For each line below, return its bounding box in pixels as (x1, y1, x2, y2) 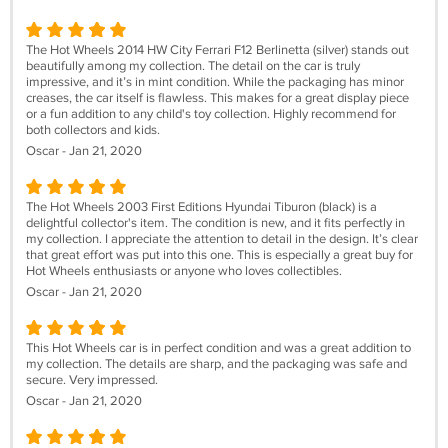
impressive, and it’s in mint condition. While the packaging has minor (26, 74, 404, 90)
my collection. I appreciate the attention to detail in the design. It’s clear (26, 231, 418, 247)
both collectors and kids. (26, 122, 160, 138)
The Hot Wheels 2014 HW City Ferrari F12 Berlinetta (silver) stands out (26, 42, 409, 58)
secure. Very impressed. (26, 372, 158, 388)
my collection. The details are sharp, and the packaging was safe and (26, 356, 407, 372)
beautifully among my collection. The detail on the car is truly (26, 58, 360, 74)
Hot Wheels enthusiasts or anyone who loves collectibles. (26, 263, 342, 279)
